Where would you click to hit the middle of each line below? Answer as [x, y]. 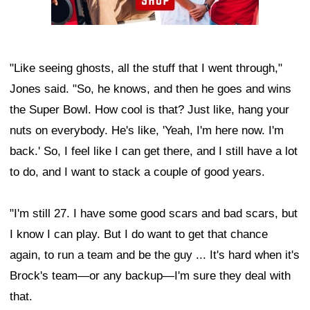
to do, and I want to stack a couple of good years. [137, 172]
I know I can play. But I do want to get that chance [139, 235]
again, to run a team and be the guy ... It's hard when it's [155, 255]
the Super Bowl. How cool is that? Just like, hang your [149, 110]
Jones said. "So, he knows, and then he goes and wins [151, 89]
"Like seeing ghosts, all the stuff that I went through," [146, 69]
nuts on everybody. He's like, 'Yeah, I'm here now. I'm [147, 131]
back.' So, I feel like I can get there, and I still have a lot [154, 152]
